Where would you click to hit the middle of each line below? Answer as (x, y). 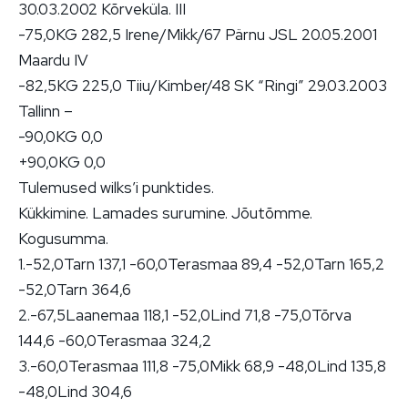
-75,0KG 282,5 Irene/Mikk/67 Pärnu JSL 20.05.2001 (198, 34)
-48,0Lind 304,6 (75, 391)
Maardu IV (53, 60)
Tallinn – (46, 111)
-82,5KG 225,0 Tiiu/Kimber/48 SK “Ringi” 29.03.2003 (203, 85)
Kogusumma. (63, 238)
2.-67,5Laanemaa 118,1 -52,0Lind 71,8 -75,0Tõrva (185, 315)
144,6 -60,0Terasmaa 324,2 (115, 340)
